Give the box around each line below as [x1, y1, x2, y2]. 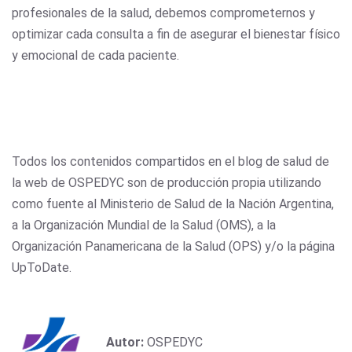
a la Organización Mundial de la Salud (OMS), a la [12, 217, 276, 233]
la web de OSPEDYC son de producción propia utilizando [12, 174, 321, 190]
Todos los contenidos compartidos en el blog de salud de [12, 153, 329, 169]
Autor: [106, 334, 147, 350]
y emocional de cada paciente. [12, 47, 179, 63]
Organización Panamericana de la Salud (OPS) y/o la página [12, 238, 335, 254]
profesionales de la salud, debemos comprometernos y [12, 5, 315, 20]
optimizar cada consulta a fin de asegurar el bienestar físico [12, 26, 340, 42]
